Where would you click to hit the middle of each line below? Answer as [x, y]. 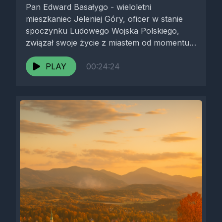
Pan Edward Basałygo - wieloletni [88, 7]
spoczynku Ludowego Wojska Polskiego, [103, 31]
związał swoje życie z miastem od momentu [108, 43]
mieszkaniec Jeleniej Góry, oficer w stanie [104, 19]
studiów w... [47, 55]
